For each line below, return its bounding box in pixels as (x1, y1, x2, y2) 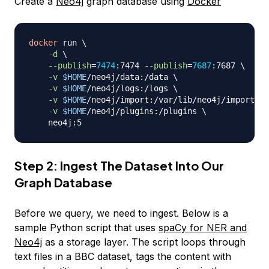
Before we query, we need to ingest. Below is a (14, 207, 228, 219)
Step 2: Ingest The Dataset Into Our (14, 157, 224, 173)
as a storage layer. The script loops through (42, 235, 246, 248)
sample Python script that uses (14, 221, 159, 234)
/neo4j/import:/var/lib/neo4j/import (86, 94, 259, 104)
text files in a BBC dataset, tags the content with (14, 250, 231, 262)
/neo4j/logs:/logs (86, 83, 173, 93)
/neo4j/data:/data (86, 71, 173, 82)
